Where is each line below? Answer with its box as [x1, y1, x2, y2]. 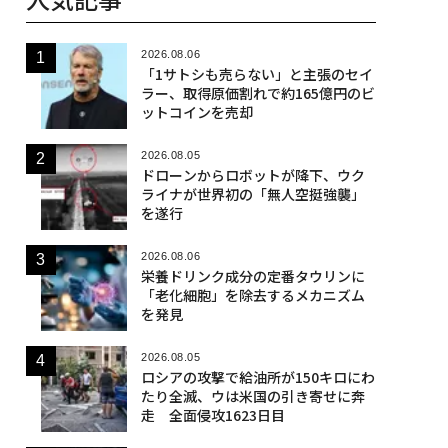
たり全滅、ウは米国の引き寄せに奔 [140, 385, 365, 406]
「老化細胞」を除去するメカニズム [140, 284, 365, 305]
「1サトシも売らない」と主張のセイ [140, 63, 373, 84]
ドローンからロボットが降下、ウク [140, 164, 365, 185]
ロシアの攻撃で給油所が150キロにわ [140, 366, 375, 387]
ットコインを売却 [140, 101, 253, 122]
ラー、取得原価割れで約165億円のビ [140, 82, 375, 103]
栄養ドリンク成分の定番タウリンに [140, 265, 365, 286]
